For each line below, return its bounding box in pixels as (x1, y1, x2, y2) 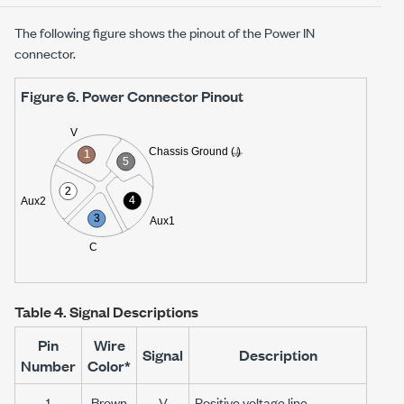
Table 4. (14, 301, 69, 323)
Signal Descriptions (69, 301, 198, 323)
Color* (87, 355, 131, 377)
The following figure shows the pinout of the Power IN (14, 23, 315, 41)
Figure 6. (21, 86, 82, 106)
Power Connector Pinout (82, 86, 243, 106)
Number (21, 355, 76, 377)
